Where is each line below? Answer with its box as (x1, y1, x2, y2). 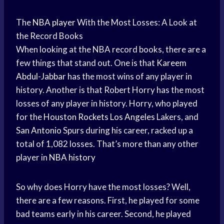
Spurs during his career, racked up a (61, 125, 193, 136)
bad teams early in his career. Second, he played (16, 208, 191, 219)
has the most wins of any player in (66, 71, 192, 82)
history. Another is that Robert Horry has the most (16, 84, 204, 95)
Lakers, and (155, 111, 198, 122)
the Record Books (16, 30, 83, 41)
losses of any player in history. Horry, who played (16, 98, 197, 109)
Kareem (156, 57, 186, 68)
